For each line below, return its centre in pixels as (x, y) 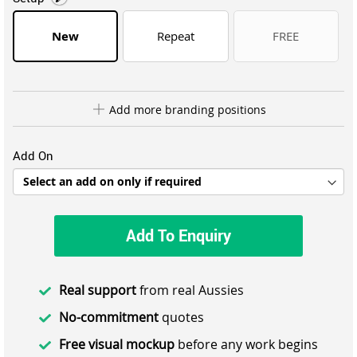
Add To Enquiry (178, 235)
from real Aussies (190, 290)
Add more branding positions (186, 109)
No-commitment (109, 317)
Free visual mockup (117, 344)
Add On (33, 155)
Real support (98, 290)
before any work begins (246, 344)
